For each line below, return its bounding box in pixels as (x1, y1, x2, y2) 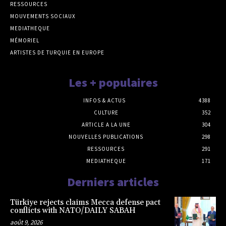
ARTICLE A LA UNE (81, 121, 131, 129)
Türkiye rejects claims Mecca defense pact (10, 198, 160, 208)
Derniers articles (67, 174, 159, 190)
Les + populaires (68, 75, 158, 91)
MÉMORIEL (10, 37, 39, 44)
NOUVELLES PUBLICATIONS (69, 133, 143, 141)
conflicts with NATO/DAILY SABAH (10, 206, 136, 216)
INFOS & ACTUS (83, 97, 126, 104)
